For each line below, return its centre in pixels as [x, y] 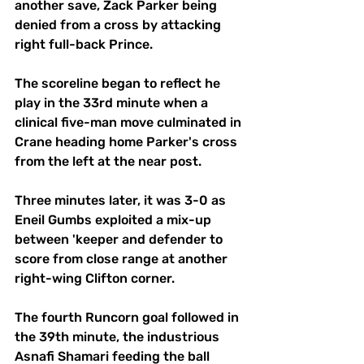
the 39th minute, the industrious [119, 336]
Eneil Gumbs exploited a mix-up [115, 219]
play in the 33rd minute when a [113, 102]
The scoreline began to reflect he [119, 83]
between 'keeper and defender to [120, 239]
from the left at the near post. [108, 161]
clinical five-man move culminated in [130, 122]
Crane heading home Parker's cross [128, 141]
